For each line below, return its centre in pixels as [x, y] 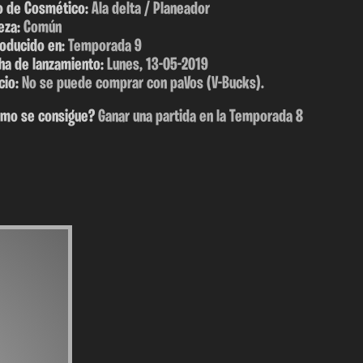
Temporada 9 [105, 46]
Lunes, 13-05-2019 [158, 65]
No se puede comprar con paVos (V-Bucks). [143, 83]
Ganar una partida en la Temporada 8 [201, 117]
